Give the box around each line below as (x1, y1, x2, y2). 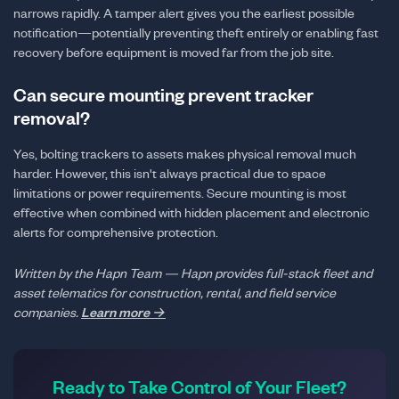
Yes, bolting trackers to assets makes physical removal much (13, 146, 356, 161)
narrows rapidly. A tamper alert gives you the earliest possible (13, 5, 354, 20)
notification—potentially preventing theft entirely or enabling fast (13, 25, 379, 40)
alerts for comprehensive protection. (13, 224, 218, 240)
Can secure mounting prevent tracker (13, 85, 313, 105)
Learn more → (81, 305, 166, 320)
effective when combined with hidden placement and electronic (13, 205, 370, 220)
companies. (13, 305, 81, 320)
